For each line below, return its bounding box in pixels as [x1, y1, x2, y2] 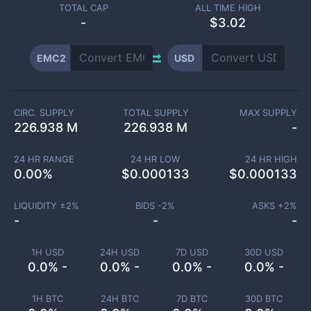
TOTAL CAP [58, 2, 108, 13]
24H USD [99, 246, 140, 258]
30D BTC [245, 293, 283, 304]
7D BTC [176, 293, 208, 304]
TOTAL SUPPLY [122, 107, 189, 118]
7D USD [175, 246, 208, 258]
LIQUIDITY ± [13, 200, 66, 211]
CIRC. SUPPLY [14, 107, 74, 118]
